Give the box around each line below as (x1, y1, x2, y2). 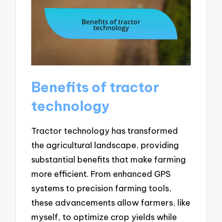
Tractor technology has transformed (31, 125, 178, 136)
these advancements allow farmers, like (31, 197, 191, 208)
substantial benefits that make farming (31, 154, 186, 165)
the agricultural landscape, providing (31, 139, 179, 150)
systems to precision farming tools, (31, 182, 172, 193)
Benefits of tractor (31, 78, 160, 96)
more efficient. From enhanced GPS (31, 168, 171, 179)
